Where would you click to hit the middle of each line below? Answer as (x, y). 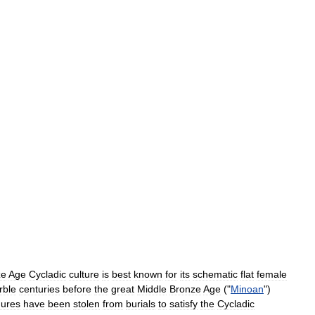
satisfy (184, 303)
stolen (86, 303)
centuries (39, 289)
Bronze (185, 289)
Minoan (247, 289)
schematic (215, 274)
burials (141, 303)
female (272, 274)
